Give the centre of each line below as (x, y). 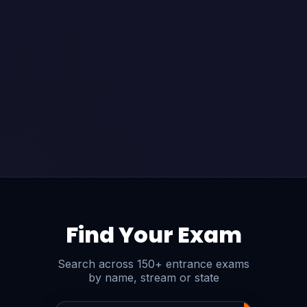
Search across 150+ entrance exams (153, 263)
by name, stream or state (153, 277)
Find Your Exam (153, 234)
